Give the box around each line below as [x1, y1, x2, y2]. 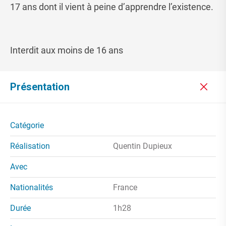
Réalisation [10, 141, 50, 151]
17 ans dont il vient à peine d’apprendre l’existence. [10, 2, 213, 13]
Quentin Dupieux [113, 141, 172, 151]
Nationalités [10, 183, 53, 193]
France [113, 183, 137, 193]
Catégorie [10, 121, 44, 131]
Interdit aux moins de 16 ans [10, 45, 123, 56]
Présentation [10, 81, 70, 93]
